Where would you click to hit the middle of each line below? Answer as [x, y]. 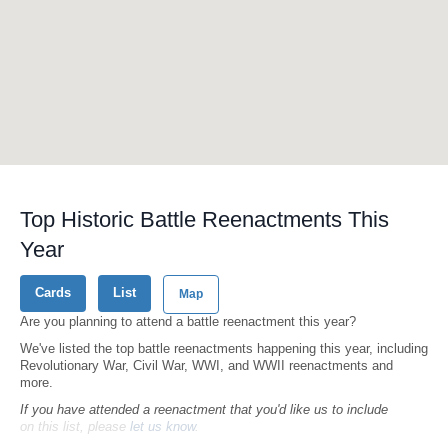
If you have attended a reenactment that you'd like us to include [204, 410]
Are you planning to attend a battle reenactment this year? [188, 322]
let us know [162, 427]
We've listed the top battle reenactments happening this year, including [224, 349]
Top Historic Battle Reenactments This [204, 219]
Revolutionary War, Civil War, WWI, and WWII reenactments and [206, 366]
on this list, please [75, 427]
